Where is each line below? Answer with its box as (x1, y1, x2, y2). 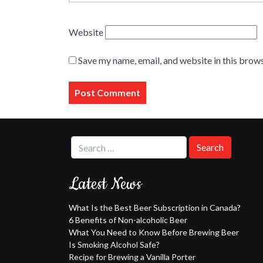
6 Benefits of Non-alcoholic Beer (69, 215, 187, 225)
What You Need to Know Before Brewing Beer (69, 227, 239, 237)
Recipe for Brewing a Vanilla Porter (69, 252, 195, 262)
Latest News (69, 173, 141, 195)
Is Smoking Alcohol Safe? (69, 240, 160, 249)
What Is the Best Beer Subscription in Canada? (69, 203, 241, 213)
